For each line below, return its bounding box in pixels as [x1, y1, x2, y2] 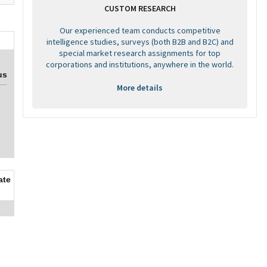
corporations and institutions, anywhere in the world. [46, 59, 234, 70]
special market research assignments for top [59, 48, 221, 58]
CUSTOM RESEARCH [104, 3, 176, 14]
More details [117, 82, 163, 93]
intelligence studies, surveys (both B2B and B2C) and [46, 36, 234, 47]
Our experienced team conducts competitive [59, 25, 221, 36]
